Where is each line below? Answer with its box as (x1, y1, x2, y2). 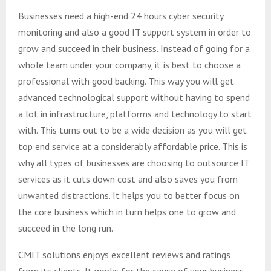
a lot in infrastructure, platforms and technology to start (18, 107, 252, 120)
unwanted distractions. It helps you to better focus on (18, 189, 240, 201)
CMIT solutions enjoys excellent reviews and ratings (18, 248, 230, 261)
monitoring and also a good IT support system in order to (18, 25, 251, 38)
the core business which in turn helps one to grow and (18, 205, 236, 218)
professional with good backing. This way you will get (18, 74, 234, 87)
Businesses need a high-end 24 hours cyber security (18, 9, 223, 22)
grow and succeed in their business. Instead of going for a (18, 42, 250, 54)
